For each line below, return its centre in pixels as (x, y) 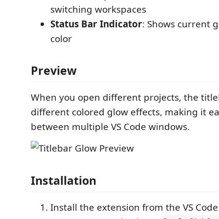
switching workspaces (98, 9)
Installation (64, 180)
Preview (54, 70)
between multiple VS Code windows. (110, 127)
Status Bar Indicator (96, 24)
